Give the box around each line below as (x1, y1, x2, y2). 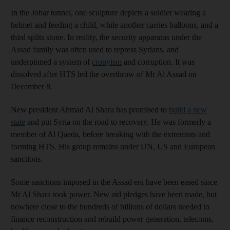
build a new (169, 105, 207, 114)
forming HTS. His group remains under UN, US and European (11, 142, 215, 151)
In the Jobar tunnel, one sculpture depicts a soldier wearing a (11, 8, 206, 17)
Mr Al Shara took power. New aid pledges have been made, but (11, 189, 217, 199)
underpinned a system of (11, 57, 92, 66)
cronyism (92, 57, 122, 66)
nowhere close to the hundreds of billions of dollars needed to (11, 202, 209, 211)
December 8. (11, 82, 52, 91)
